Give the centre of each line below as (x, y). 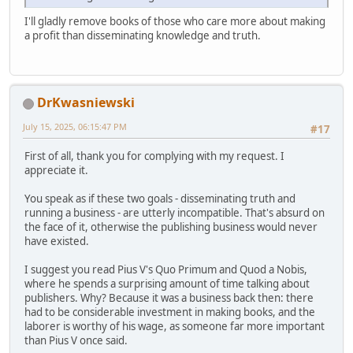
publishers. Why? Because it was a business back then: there (169, 298)
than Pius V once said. (76, 341)
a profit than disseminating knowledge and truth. (143, 35)
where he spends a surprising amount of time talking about (167, 284)
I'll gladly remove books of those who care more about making (175, 21)
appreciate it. (56, 171)
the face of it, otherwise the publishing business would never (171, 227)
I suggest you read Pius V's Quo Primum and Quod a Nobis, (166, 270)
